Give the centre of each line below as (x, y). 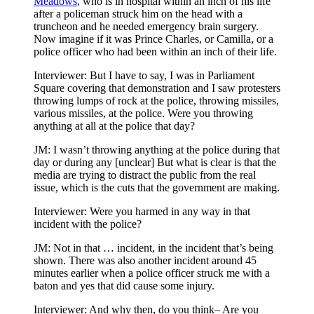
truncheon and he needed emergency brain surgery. (146, 27)
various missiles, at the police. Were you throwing (143, 114)
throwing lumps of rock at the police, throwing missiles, (156, 101)
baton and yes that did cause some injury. (124, 286)
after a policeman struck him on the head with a (138, 14)
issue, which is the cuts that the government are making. (157, 188)
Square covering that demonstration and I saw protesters (157, 88)
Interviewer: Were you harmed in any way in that (142, 212)
